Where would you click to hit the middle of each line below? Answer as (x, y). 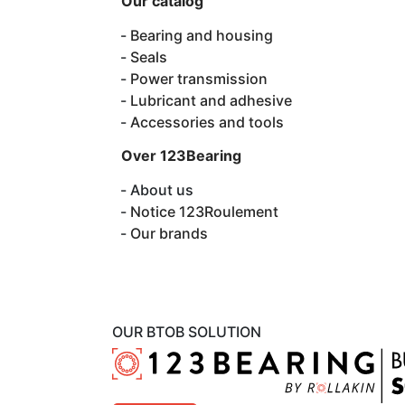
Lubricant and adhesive (211, 100)
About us (162, 189)
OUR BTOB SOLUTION (187, 331)
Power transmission (199, 78)
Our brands (169, 233)
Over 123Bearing (181, 155)
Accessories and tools (207, 122)
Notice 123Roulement (204, 211)
